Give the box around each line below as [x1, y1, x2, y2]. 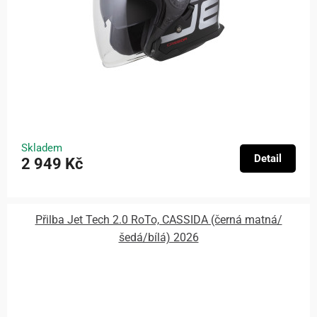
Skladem [21, 142, 62, 155]
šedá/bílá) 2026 [118, 230, 199, 244]
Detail [254, 152, 282, 166]
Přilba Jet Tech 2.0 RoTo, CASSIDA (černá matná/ [35, 212, 282, 226]
